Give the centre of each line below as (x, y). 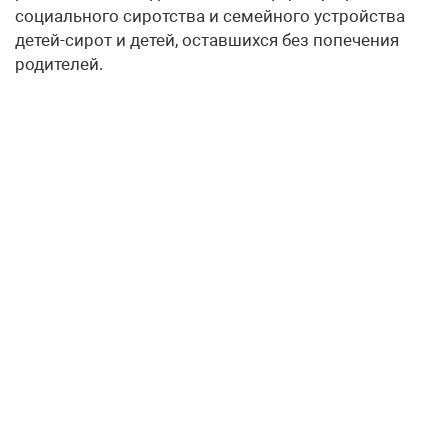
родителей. (59, 64)
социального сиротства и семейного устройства (210, 16)
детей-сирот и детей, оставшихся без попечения (207, 40)
